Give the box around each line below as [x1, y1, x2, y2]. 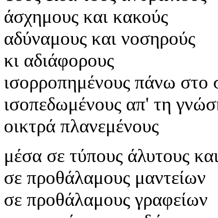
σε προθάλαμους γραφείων [4, 188, 208, 210]
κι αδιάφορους [4, 49, 114, 71]
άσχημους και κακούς [4, 5, 168, 27]
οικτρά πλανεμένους [4, 115, 159, 136]
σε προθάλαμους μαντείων [4, 166, 206, 188]
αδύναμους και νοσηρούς [4, 27, 195, 49]
